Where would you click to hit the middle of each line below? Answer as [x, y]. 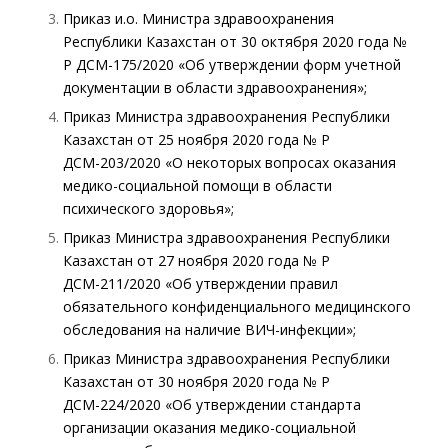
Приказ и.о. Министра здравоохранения [198, 18]
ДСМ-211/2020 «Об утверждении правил [200, 283]
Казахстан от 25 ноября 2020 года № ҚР [196, 139]
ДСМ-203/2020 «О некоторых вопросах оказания [229, 162]
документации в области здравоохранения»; [214, 87]
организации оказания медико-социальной [209, 427]
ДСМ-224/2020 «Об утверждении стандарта [211, 404]
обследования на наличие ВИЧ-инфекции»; [209, 329]
